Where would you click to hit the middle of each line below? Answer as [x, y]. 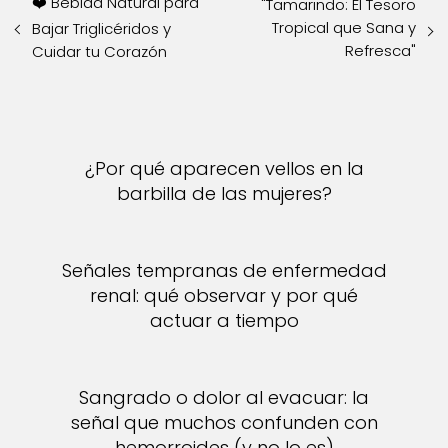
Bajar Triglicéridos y [101, 28]
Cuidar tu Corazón [99, 51]
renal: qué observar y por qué [224, 295]
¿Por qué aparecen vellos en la [224, 168]
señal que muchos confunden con [224, 422]
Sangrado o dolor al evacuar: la [224, 397]
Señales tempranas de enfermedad [224, 270]
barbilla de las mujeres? [224, 193]
